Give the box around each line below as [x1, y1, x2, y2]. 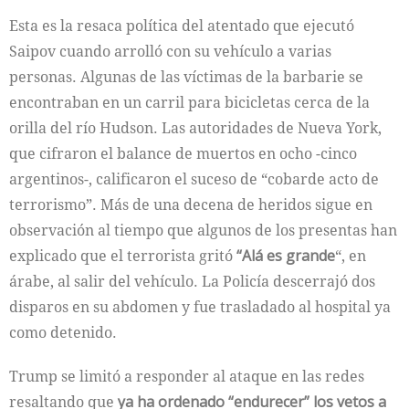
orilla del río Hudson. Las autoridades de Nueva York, [9, 118, 382, 138]
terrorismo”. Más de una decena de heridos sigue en [9, 194, 372, 215]
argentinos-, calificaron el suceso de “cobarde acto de [9, 169, 379, 189]
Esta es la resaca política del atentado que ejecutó [9, 16, 354, 36]
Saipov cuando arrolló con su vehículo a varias [9, 41, 331, 61]
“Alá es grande [236, 246, 335, 266]
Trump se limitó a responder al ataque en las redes [9, 366, 364, 386]
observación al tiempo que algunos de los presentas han [9, 220, 397, 240]
